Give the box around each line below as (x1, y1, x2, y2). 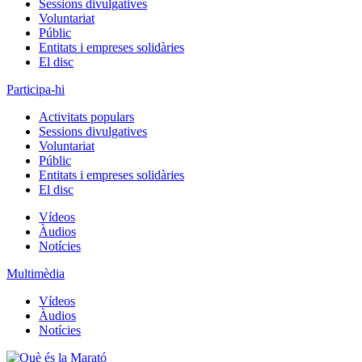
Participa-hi (6, 82, 65, 96)
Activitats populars (39, 110, 134, 124)
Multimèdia (6, 267, 65, 280)
